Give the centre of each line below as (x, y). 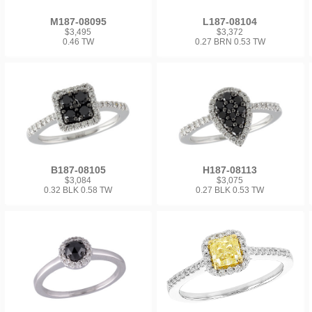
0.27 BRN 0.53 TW (230, 41)
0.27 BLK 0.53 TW (230, 190)
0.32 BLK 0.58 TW (78, 190)
